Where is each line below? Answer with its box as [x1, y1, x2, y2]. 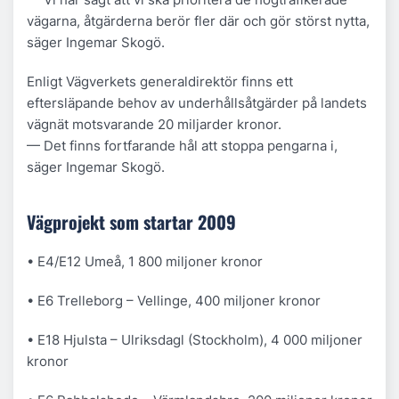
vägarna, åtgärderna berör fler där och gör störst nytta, [27, 12, 370, 29]
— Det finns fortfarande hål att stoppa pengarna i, [27, 136, 338, 154]
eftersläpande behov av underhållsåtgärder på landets [27, 94, 367, 111]
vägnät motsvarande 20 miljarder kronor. [27, 115, 281, 133]
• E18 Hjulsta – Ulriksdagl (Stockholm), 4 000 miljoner [27, 331, 362, 348]
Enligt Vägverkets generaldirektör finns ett [27, 72, 293, 90]
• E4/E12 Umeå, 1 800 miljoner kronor [27, 253, 263, 270]
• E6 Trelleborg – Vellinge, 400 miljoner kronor [27, 292, 321, 309]
